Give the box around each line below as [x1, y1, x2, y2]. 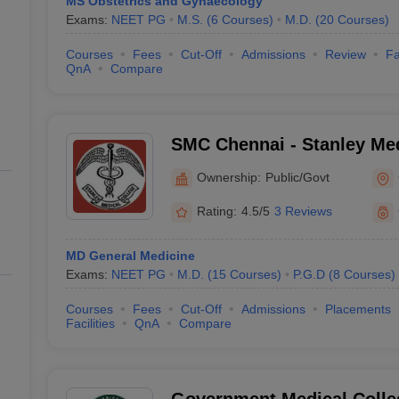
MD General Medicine [65, 248, 195, 263]
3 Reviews [273, 204, 332, 218]
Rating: [196, 204, 237, 218]
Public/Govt [265, 169, 330, 184]
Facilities [65, 316, 115, 330]
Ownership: [196, 169, 261, 184]
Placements [324, 302, 391, 316]
